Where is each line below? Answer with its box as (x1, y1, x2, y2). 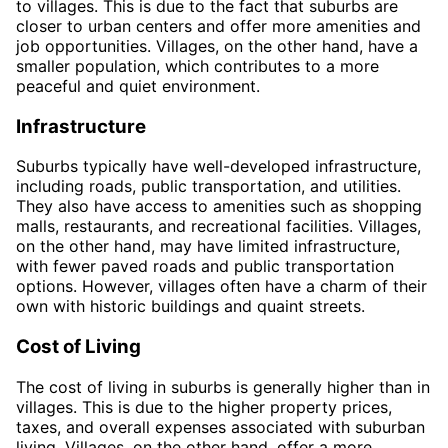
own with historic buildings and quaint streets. (16, 296, 365, 317)
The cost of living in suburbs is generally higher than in (16, 376, 430, 397)
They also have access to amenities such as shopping (16, 196, 422, 217)
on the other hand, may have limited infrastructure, (16, 236, 400, 257)
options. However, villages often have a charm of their (16, 276, 427, 297)
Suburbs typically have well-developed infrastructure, (16, 156, 421, 177)
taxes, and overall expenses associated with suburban (16, 416, 425, 437)
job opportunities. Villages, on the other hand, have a (16, 35, 418, 56)
